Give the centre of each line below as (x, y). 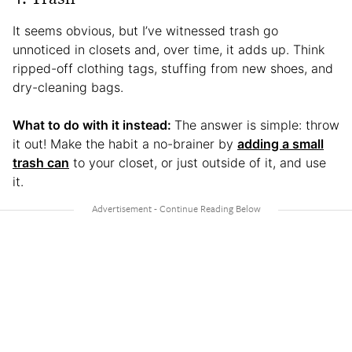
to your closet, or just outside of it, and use (198, 163)
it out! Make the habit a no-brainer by (125, 144)
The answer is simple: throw (257, 125)
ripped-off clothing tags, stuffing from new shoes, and (173, 69)
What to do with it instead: (93, 125)
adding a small (280, 144)
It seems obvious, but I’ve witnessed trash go (145, 31)
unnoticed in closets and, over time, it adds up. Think (169, 50)
